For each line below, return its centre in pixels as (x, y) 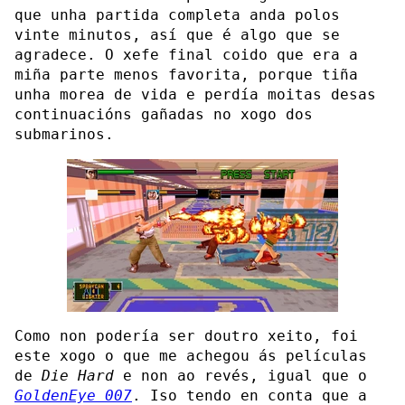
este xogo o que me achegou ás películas (191, 355)
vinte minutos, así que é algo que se (177, 34)
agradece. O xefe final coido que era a (186, 54)
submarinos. (64, 134)
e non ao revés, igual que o (240, 375)
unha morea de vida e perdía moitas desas (195, 94)
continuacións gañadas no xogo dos (164, 114)
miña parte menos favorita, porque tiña (186, 74)
